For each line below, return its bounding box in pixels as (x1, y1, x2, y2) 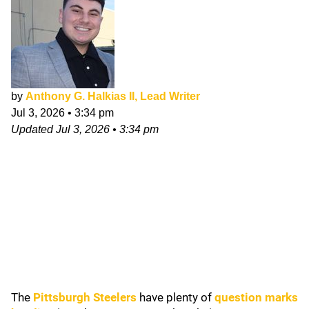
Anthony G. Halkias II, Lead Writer (26, 90, 200, 102)
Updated (11, 123, 56, 135)
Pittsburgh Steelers (33, 290, 137, 304)
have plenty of (137, 290, 215, 304)
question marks (215, 290, 298, 304)
